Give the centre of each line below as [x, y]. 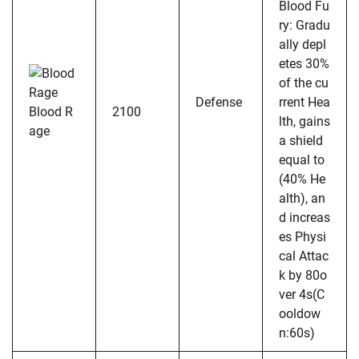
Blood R [51, 111]
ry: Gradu [305, 25]
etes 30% [304, 63]
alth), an [302, 198]
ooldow [300, 313]
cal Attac [304, 256]
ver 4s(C [302, 294]
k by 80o [303, 275]
